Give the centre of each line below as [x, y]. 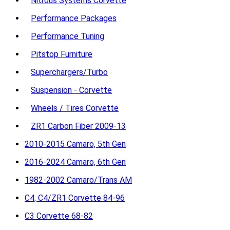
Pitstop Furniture [62, 54]
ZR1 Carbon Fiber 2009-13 [78, 126]
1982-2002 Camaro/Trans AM [78, 180]
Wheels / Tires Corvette [75, 108]
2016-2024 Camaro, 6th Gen [75, 162]
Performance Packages [74, 18]
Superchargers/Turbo [69, 72]
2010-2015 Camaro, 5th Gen [75, 144]
